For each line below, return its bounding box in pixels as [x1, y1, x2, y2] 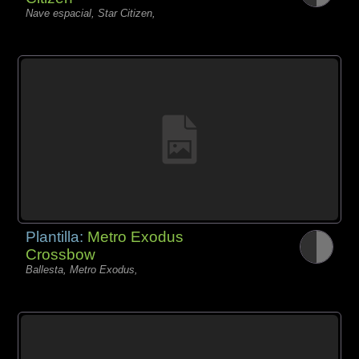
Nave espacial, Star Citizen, [26, 6, 156, 19]
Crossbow [26, 245, 96, 263]
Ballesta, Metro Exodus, [26, 263, 139, 276]
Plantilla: [26, 228, 88, 245]
